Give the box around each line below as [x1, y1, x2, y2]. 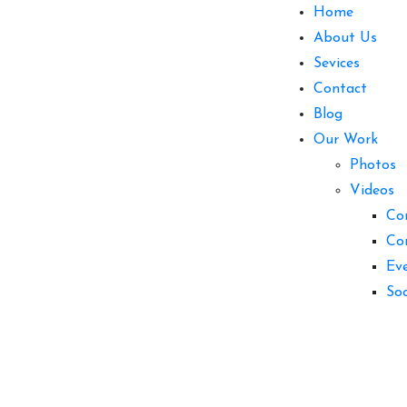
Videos [350, 184, 394, 198]
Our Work [313, 133, 378, 147]
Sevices [313, 56, 360, 71]
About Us [313, 31, 377, 45]
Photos [350, 158, 396, 173]
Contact [313, 82, 367, 96]
